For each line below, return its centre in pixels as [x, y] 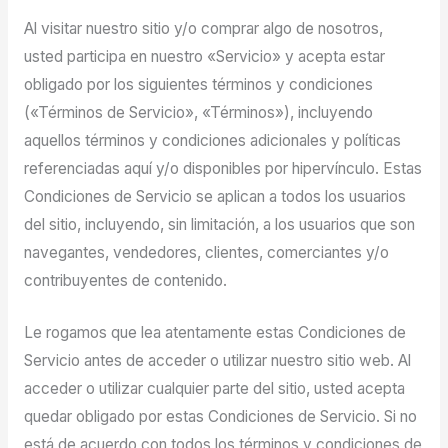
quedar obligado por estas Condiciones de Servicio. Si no [220, 417]
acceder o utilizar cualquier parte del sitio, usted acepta [214, 389]
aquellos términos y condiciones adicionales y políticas [212, 140]
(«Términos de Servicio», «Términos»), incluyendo [198, 112]
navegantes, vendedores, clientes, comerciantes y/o [206, 252]
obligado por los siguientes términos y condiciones [198, 84]
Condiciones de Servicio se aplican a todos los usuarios [214, 196]
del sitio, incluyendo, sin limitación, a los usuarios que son [219, 224]
